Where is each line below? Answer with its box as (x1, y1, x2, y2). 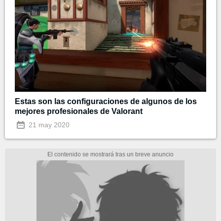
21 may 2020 (27, 120, 70, 129)
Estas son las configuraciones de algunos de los (15, 97, 197, 106)
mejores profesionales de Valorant (15, 107, 143, 115)
